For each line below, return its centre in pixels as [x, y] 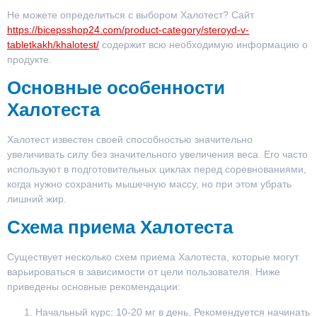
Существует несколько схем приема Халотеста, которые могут [153, 257]
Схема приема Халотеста [120, 227]
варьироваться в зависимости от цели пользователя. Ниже [144, 272]
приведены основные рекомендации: [94, 287]
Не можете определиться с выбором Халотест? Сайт [131, 15]
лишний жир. [37, 198]
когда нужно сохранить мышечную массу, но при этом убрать [149, 184]
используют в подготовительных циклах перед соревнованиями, [157, 169]
